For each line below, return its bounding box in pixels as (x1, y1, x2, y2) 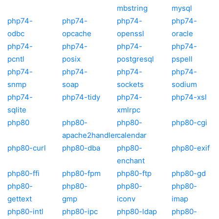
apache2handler (62, 130, 118, 140)
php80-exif (172, 143, 210, 153)
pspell (172, 54, 193, 64)
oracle (172, 28, 193, 38)
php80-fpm (62, 168, 101, 178)
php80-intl (7, 206, 44, 216)
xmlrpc (117, 105, 140, 114)
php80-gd (172, 168, 206, 178)
